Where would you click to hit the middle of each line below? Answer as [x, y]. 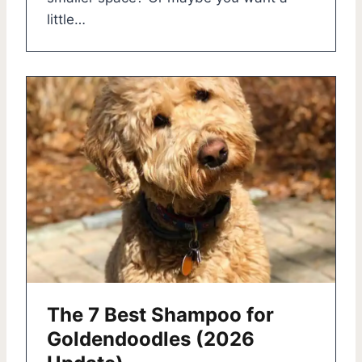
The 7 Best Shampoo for [160, 314]
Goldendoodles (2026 [151, 339]
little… [66, 19]
